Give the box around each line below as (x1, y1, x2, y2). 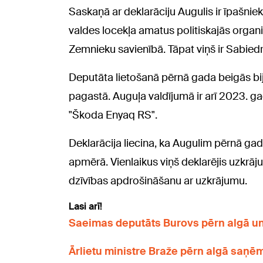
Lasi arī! (69, 200, 102, 213)
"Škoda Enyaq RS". (69, 108, 157, 123)
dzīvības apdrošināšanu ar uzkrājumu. (69, 174, 247, 188)
